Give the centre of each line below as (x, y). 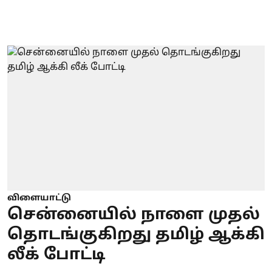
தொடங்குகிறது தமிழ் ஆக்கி (136, 235)
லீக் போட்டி (56, 255)
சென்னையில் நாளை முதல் (134, 215)
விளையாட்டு (39, 198)
